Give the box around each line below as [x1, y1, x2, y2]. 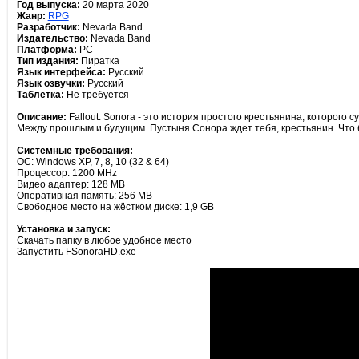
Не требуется [66, 89, 129, 100]
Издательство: [16, 33, 88, 44]
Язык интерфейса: [16, 67, 106, 78]
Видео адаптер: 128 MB [16, 179, 125, 190]
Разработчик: [16, 22, 83, 33]
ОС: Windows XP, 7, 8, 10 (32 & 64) [16, 156, 169, 167]
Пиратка [78, 55, 119, 67]
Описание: [16, 111, 67, 123]
